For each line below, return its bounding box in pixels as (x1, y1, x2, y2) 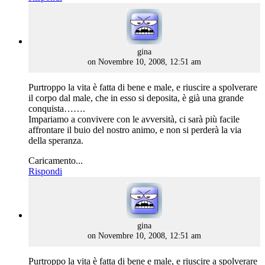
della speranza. (28, 135, 83, 146)
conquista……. (28, 103, 85, 114)
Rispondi (28, 166, 62, 176)
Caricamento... (28, 155, 83, 166)
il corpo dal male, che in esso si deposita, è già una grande (28, 92, 244, 103)
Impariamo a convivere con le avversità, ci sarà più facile (28, 114, 240, 124)
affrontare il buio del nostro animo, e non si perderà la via (28, 124, 241, 135)
